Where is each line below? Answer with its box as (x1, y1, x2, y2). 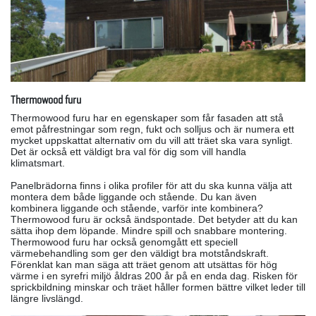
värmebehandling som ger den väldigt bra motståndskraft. (11, 247, 269, 259)
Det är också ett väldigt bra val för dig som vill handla (11, 145, 246, 157)
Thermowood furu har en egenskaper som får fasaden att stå (11, 111, 284, 123)
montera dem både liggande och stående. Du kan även (11, 190, 257, 202)
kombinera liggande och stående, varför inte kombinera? (11, 202, 263, 214)
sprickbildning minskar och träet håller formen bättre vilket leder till (11, 281, 305, 293)
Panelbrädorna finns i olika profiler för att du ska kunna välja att (11, 179, 292, 191)
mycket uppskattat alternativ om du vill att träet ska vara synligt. (11, 134, 293, 146)
